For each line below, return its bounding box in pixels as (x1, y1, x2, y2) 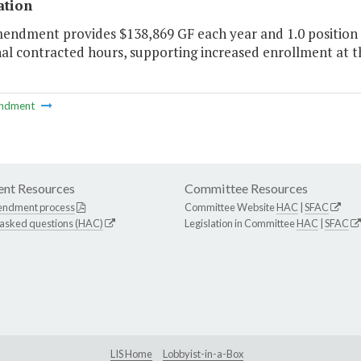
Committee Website (185, 201, 276, 214)
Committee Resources (185, 180, 308, 197)
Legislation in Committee (185, 217, 297, 230)
